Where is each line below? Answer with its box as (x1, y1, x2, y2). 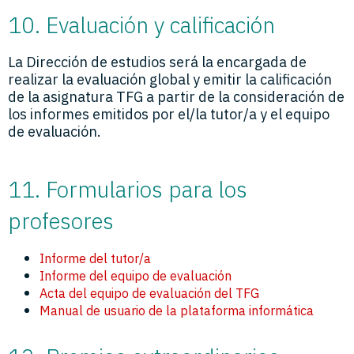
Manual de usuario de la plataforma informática (40, 302, 314, 318)
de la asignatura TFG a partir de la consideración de (8, 87, 345, 106)
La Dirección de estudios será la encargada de (8, 52, 307, 71)
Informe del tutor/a (40, 250, 151, 266)
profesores (8, 205, 114, 235)
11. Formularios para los (8, 174, 247, 204)
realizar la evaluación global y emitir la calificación (8, 70, 332, 88)
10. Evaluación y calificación (8, 9, 275, 40)
